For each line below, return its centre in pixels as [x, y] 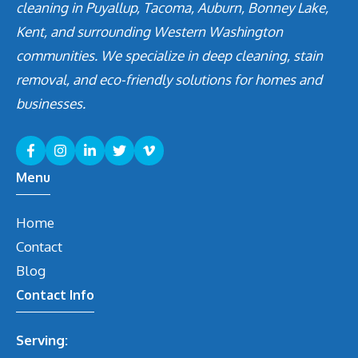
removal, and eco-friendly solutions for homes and [169, 79]
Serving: [42, 340]
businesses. [51, 103]
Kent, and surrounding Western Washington [149, 31]
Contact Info [55, 295]
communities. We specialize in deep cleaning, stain [169, 55]
